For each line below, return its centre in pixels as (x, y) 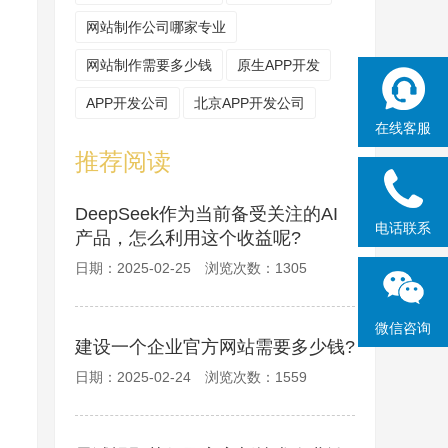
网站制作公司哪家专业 (156, 27)
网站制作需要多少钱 (149, 65)
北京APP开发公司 (249, 103)
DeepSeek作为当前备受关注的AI (206, 214)
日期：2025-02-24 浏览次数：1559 (191, 377)
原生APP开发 (278, 65)
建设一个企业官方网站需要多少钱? (215, 347)
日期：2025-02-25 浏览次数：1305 (191, 268)
